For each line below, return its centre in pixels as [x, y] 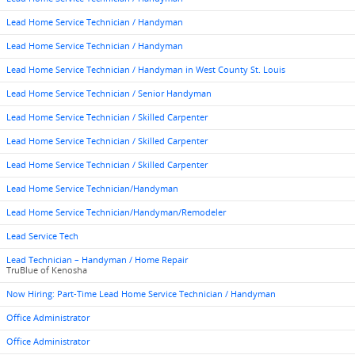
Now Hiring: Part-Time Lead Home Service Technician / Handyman [141, 294]
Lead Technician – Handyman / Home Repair [97, 260]
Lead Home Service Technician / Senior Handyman [109, 94]
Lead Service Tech [42, 236]
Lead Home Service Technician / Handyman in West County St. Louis [146, 70]
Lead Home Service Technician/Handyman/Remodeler [116, 212]
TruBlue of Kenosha [47, 270]
